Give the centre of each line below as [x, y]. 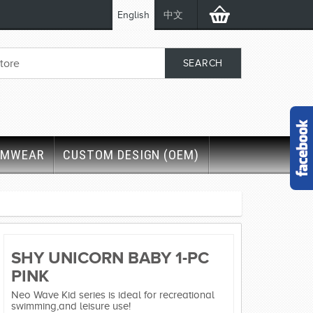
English [133, 15]
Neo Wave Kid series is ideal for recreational [113, 295]
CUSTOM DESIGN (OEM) [131, 155]
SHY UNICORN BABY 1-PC [110, 257]
